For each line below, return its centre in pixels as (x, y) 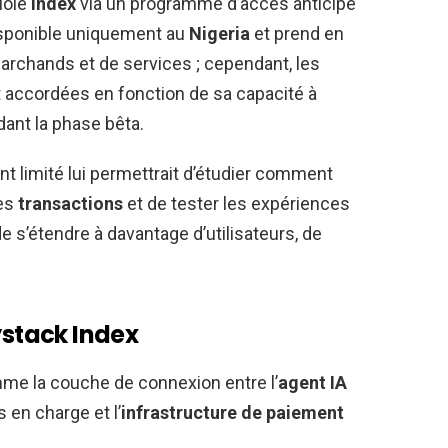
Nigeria (219, 33)
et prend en (297, 33)
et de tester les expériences (236, 203)
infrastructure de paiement (232, 412)
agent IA (312, 382)
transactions (70, 203)
